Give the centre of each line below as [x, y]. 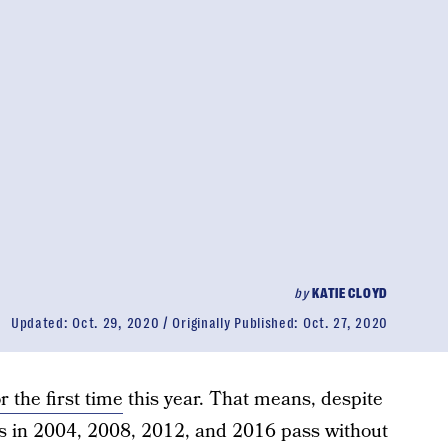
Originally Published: [237, 323]
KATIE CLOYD [350, 293]
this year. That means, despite [252, 399]
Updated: [41, 323]
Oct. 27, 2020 [345, 323]
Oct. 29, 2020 [116, 323]
